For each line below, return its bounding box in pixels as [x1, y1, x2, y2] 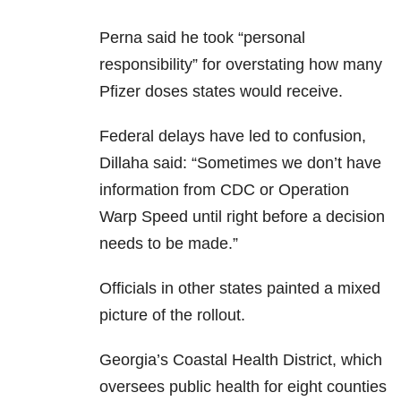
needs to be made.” [99, 235, 238, 253]
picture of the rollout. [99, 306, 245, 325]
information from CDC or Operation [99, 181, 349, 200]
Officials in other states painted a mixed [99, 279, 380, 298]
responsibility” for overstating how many [99, 55, 382, 74]
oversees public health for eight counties [99, 378, 387, 397]
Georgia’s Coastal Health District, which [99, 351, 382, 370]
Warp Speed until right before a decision [99, 208, 385, 226]
